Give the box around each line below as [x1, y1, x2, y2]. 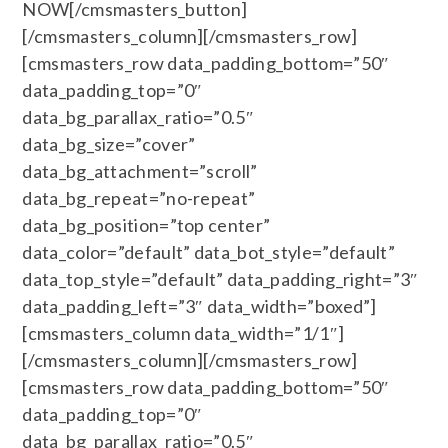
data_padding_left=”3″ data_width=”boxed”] [22, 295, 377, 317]
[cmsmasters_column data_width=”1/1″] [22, 322, 345, 344]
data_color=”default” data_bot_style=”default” [22, 241, 395, 263]
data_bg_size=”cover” [22, 133, 196, 155]
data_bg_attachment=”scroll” [22, 160, 258, 182]
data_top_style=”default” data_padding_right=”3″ [22, 268, 419, 290]
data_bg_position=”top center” [22, 214, 271, 236]
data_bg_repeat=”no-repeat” [22, 187, 256, 209]
